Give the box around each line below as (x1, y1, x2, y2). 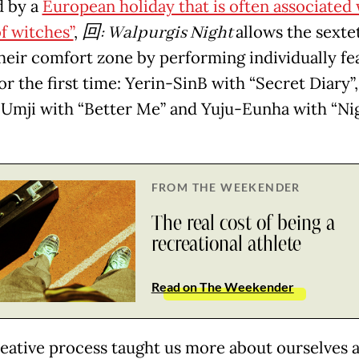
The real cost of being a (151, 212, 335, 234)
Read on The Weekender (151, 278, 294, 294)
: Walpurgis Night (99, 21, 236, 44)
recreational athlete (151, 233, 301, 255)
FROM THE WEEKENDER (151, 179, 301, 194)
